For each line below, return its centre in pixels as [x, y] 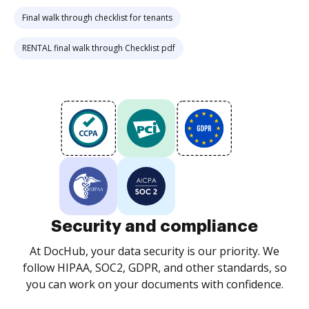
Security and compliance [154, 226]
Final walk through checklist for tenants [97, 18]
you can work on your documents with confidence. [154, 284]
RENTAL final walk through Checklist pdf [99, 48]
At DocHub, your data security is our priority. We [154, 251]
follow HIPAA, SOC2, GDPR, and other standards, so [154, 268]
